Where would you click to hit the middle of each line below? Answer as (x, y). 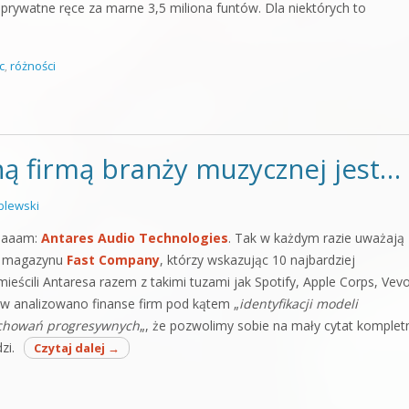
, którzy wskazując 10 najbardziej (257, 260)
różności (33, 66)
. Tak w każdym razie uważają (316, 238)
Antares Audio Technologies (135, 238)
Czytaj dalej (71, 348)
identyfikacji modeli (299, 304)
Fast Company (113, 260)
